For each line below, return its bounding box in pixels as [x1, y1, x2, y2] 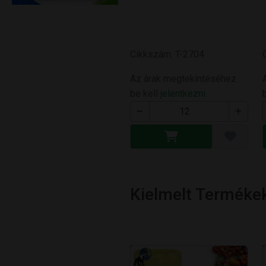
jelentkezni [160, 88, 206, 100]
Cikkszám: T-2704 [130, 49, 205, 61]
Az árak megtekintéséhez [130, 73, 237, 85]
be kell [130, 88, 161, 100]
